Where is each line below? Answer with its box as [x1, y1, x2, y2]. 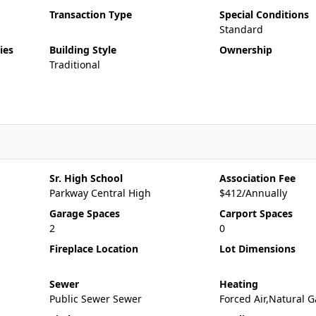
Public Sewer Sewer [49, 292, 142, 305]
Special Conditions [219, 8, 309, 21]
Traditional [49, 58, 100, 71]
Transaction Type [49, 8, 132, 21]
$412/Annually [219, 186, 287, 200]
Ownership [219, 43, 272, 56]
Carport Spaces [219, 207, 293, 220]
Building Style [49, 43, 116, 56]
